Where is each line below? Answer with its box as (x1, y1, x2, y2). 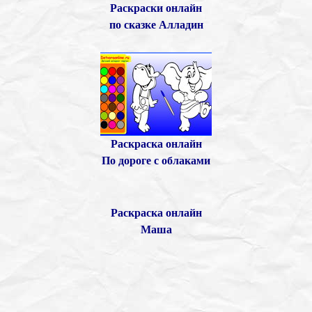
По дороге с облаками (102, 154, 210, 166)
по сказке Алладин (109, 18, 203, 31)
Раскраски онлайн (110, 1, 202, 14)
